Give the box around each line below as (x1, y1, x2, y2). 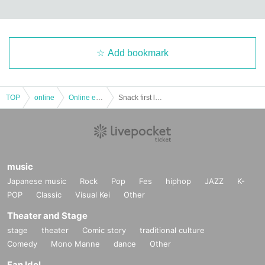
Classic (36, 189, 62, 199)
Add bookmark (108, 47, 169, 58)
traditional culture (140, 225, 205, 235)
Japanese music (7, 176, 66, 186)
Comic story (82, 225, 126, 235)
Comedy (7, 238, 37, 248)
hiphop (166, 176, 191, 186)
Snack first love (155, 93, 162, 102)
